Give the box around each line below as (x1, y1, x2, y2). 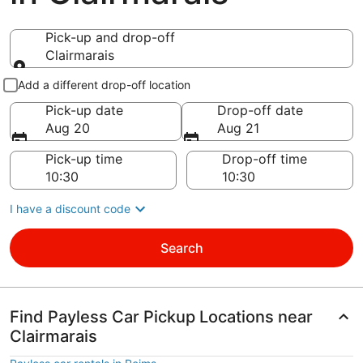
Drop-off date (217, 102, 303, 118)
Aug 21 (217, 120, 259, 136)
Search (160, 240, 203, 256)
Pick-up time (45, 151, 122, 167)
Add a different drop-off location (18, 78, 190, 92)
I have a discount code (10, 202, 130, 216)
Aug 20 (45, 120, 90, 136)
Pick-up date (45, 102, 123, 118)
